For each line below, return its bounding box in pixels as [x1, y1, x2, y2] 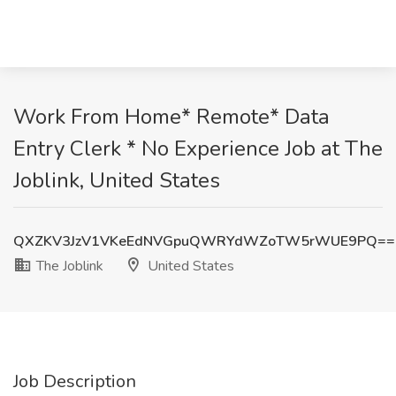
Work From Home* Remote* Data [13, 103, 330, 131]
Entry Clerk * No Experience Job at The [13, 134, 383, 163]
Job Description [13, 369, 136, 393]
